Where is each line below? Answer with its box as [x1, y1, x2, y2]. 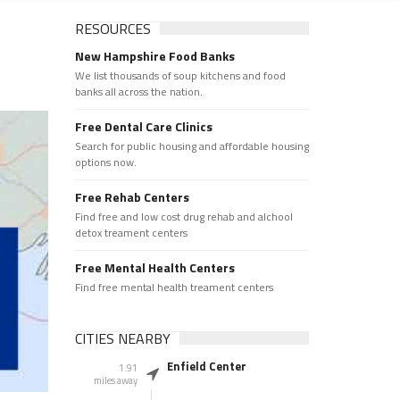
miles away [93, 373, 137, 387]
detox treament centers [74, 224, 187, 241]
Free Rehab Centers [74, 187, 189, 206]
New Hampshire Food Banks [74, 46, 235, 65]
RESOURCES [74, 18, 151, 39]
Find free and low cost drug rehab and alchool [74, 208, 293, 225]
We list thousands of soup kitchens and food [74, 67, 286, 84]
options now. [74, 154, 137, 171]
